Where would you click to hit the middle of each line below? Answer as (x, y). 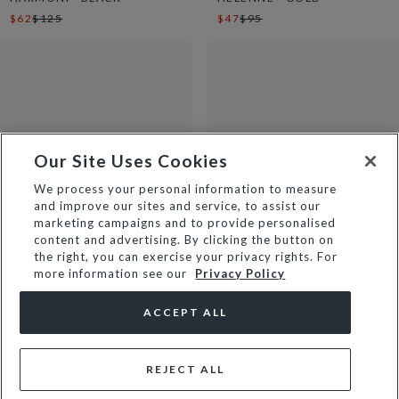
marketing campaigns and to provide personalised (185, 223)
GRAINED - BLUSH (63, 288)
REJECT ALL (185, 369)
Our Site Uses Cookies (131, 161)
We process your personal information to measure (186, 189)
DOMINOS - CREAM (274, 288)
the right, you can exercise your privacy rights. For (186, 256)
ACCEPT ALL (185, 312)
